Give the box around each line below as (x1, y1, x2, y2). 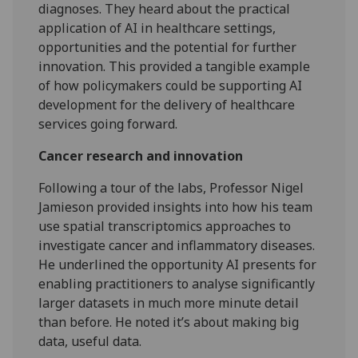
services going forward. (38, 115, 178, 133)
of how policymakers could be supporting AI (38, 77, 303, 95)
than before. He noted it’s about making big (38, 313, 300, 332)
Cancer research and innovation (38, 147, 244, 165)
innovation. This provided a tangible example (38, 58, 311, 76)
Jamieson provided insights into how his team (38, 198, 313, 217)
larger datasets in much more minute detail (38, 294, 300, 312)
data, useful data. (38, 332, 142, 351)
